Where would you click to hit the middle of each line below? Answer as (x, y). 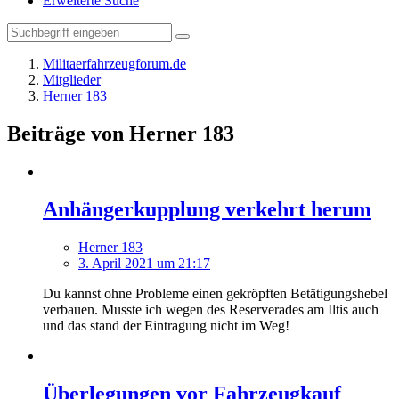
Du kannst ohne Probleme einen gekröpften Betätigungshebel (215, 293)
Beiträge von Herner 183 (121, 133)
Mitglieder (72, 80)
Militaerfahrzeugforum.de (114, 64)
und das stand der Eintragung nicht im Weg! (166, 325)
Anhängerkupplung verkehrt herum (207, 209)
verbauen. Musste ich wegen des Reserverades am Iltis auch (211, 309)
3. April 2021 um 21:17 (144, 263)
